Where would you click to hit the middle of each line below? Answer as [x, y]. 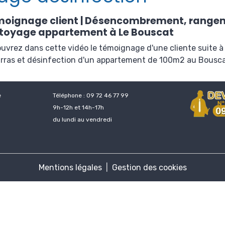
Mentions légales [70, 167]
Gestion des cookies [149, 167]
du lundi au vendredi [82, 120]
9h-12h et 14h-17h [78, 107]
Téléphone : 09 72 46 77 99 [90, 95]
